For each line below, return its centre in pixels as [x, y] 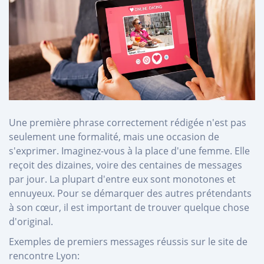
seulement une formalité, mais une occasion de [114, 136]
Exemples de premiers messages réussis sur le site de [128, 241]
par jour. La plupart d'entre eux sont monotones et [122, 179]
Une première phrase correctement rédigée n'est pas [128, 122]
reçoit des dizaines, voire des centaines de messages [126, 165]
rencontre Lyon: [44, 255]
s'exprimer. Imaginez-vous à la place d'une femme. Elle [129, 151]
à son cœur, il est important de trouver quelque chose [129, 207]
